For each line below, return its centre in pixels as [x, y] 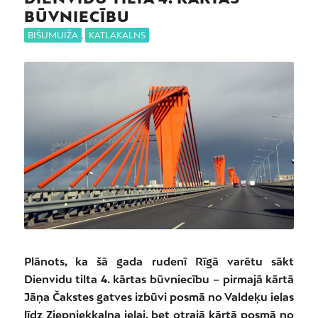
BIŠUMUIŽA [53, 35]
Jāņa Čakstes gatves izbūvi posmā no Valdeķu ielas [159, 297]
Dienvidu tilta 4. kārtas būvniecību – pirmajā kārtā [159, 279]
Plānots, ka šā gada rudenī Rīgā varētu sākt [159, 262]
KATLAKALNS [117, 35]
